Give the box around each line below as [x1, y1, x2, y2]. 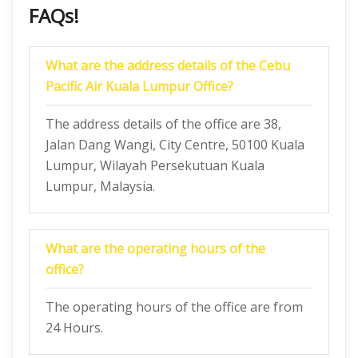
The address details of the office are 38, [46, 115, 281, 133]
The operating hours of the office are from [46, 298, 303, 316]
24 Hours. [46, 319, 103, 336]
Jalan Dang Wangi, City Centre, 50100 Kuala [46, 136, 304, 153]
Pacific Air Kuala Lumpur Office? [46, 78, 233, 95]
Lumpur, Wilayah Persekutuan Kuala [46, 157, 265, 174]
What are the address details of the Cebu [46, 57, 290, 74]
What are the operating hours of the [46, 240, 265, 257]
